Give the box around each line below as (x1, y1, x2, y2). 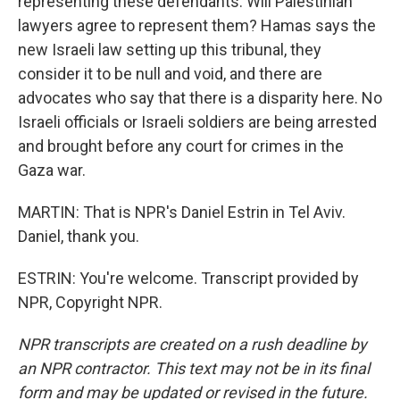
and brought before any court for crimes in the (18, 137, 344, 155)
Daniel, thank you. (18, 227, 139, 246)
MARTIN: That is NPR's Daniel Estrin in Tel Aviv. (18, 203, 346, 221)
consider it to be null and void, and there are (18, 64, 322, 83)
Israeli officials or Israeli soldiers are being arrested (18, 112, 377, 131)
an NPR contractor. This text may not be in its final (18, 359, 370, 378)
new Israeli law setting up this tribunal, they (18, 40, 321, 59)
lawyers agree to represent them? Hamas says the (18, 16, 376, 35)
